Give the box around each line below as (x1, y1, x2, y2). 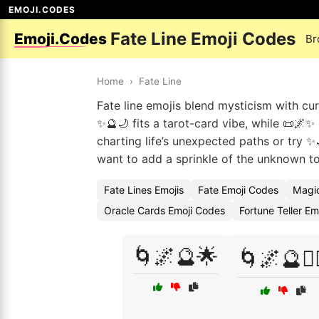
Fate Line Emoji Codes (110, 28, 296, 49)
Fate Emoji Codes (198, 184, 278, 196)
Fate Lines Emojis (104, 184, 184, 196)
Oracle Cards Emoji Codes (104, 204, 225, 216)
